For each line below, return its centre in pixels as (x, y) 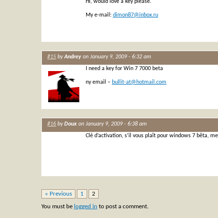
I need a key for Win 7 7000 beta (124, 68)
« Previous (58, 194)
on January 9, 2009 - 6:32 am (117, 57)
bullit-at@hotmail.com (139, 82)
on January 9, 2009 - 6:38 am (112, 124)
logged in (85, 207)
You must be (57, 207)
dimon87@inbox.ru (135, 15)
